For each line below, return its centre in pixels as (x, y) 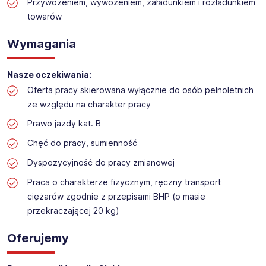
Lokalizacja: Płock (55, 17)
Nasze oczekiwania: (49, 75)
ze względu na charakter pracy (89, 104)
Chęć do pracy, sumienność (82, 143)
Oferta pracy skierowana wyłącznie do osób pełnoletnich (140, 90)
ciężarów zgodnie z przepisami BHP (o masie (116, 197)
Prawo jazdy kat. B (64, 123)
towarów (44, 17)
